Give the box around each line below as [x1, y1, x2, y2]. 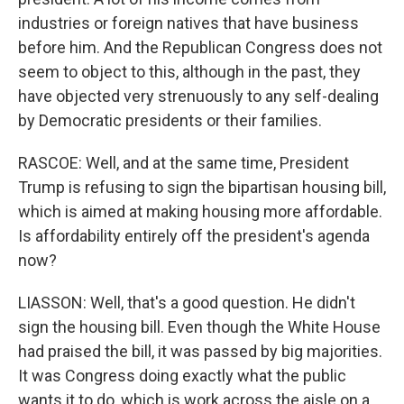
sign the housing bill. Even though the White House [18, 317, 381, 336]
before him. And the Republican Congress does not [18, 38, 382, 57]
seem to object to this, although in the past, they [18, 62, 361, 81]
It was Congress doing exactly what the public [18, 366, 346, 385]
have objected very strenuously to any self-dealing [18, 87, 379, 106]
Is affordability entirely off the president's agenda [18, 226, 370, 245]
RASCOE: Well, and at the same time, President [18, 153, 349, 172]
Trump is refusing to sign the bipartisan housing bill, [18, 178, 386, 197]
